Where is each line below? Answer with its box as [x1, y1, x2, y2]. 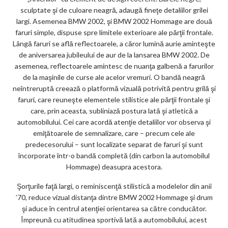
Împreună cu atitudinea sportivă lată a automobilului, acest [21, 215, 207, 224]
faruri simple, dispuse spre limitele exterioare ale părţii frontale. [15, 28, 213, 37]
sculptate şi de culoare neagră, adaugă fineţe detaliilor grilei [20, 6, 208, 15]
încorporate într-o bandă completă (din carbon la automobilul [18, 151, 210, 160]
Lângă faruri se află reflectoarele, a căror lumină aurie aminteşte [13, 39, 215, 48]
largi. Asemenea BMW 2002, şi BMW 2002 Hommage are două [16, 17, 212, 26]
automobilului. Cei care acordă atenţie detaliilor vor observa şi [17, 118, 211, 127]
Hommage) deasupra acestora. [66, 162, 162, 172]
